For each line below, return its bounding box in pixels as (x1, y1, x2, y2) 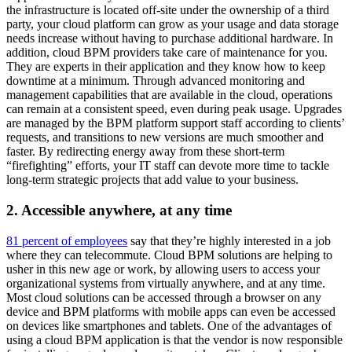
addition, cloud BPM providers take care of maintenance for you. (6, 46, 328, 60)
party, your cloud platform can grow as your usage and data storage (6, 17, 339, 31)
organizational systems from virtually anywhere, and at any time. (6, 276, 325, 290)
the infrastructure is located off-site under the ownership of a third (6, 3, 329, 17)
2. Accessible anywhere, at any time (6, 201, 232, 218)
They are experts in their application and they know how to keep (6, 60, 325, 74)
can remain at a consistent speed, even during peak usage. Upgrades (6, 102, 342, 116)
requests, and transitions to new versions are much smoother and (6, 130, 324, 145)
